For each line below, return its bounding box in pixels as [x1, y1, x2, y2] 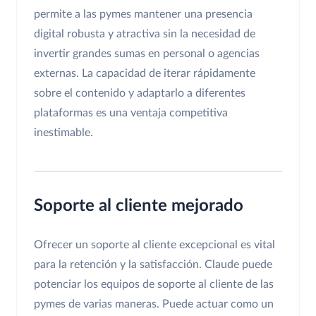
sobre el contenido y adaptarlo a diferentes [34, 87, 245, 99]
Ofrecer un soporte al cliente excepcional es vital [34, 239, 275, 251]
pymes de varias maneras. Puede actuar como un [34, 298, 274, 310]
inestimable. [34, 127, 93, 139]
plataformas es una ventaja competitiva [34, 107, 228, 119]
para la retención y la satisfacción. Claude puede [34, 259, 272, 271]
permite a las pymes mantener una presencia [34, 8, 253, 20]
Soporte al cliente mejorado [34, 197, 243, 215]
